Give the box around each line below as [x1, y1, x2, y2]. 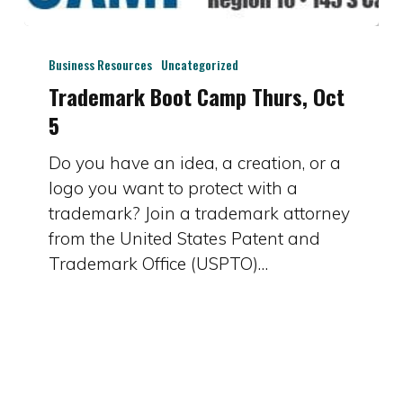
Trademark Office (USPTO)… [49, 252, 269, 274]
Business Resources [49, 54, 153, 74]
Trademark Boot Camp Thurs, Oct [49, 79, 345, 112]
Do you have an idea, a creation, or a [49, 151, 342, 174]
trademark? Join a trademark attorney [49, 201, 351, 224]
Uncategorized [161, 54, 239, 74]
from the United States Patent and [49, 227, 321, 249]
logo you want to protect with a [49, 176, 299, 199]
